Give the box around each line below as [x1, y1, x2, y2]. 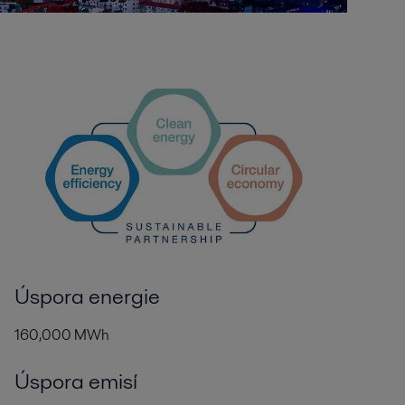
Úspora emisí [14, 366, 137, 397]
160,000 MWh [14, 325, 109, 346]
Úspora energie [14, 281, 160, 312]
